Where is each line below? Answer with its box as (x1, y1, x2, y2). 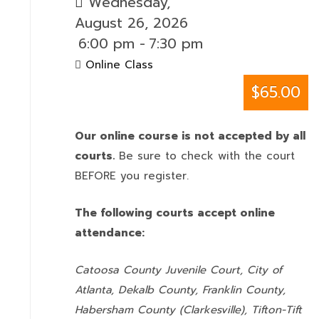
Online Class (85, 57, 153, 73)
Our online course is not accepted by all (75, 128, 305, 144)
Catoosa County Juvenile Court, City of (75, 262, 282, 278)
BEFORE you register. (75, 168, 193, 184)
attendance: (75, 225, 148, 241)
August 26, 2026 (75, 13, 188, 33)
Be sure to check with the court (115, 148, 295, 164)
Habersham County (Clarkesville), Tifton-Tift (75, 302, 302, 318)
